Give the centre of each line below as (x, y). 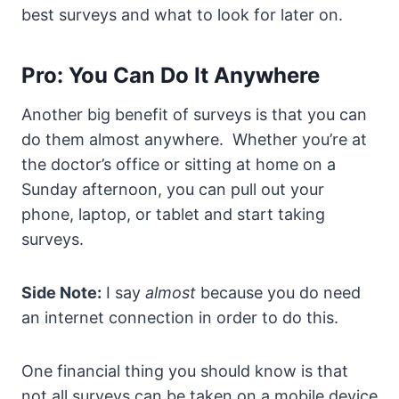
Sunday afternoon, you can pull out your (173, 190)
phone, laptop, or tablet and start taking (173, 215)
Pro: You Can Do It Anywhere (171, 76)
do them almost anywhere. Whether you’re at (194, 140)
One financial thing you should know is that (185, 371)
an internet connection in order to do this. (180, 318)
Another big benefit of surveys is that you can (194, 115)
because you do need (278, 293)
